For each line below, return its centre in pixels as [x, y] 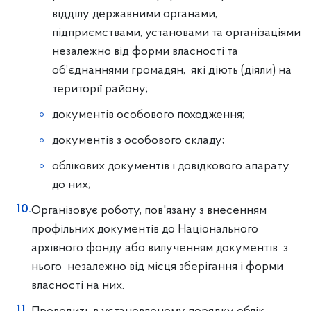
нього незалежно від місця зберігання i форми [157, 267]
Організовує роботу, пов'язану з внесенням [149, 211]
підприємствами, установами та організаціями [176, 33]
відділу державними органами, [135, 14]
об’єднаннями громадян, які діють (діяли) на [172, 70]
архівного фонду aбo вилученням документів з [160, 248]
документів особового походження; [148, 115]
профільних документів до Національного [145, 229]
